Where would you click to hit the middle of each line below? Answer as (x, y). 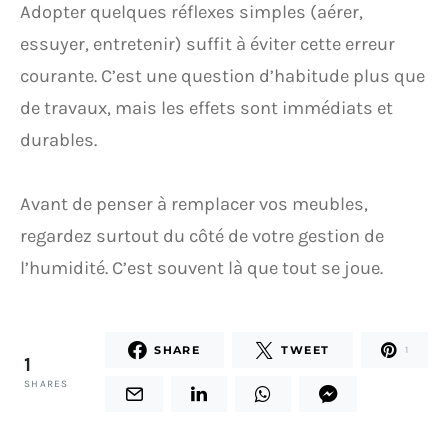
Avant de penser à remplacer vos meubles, (194, 204)
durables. (58, 140)
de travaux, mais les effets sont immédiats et (206, 108)
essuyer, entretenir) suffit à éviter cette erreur (207, 44)
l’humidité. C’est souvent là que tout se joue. (201, 268)
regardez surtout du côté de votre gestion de (202, 236)
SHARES (46, 384)
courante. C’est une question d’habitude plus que (222, 76)
